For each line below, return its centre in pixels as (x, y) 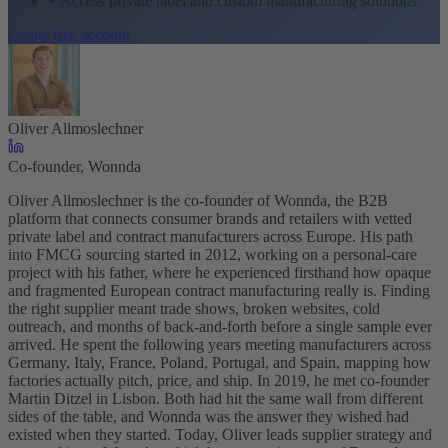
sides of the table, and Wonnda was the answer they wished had (208, 416)
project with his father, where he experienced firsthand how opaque (219, 272)
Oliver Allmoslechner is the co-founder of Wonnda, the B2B (198, 200)
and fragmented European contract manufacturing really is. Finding (219, 290)
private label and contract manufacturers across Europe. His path (210, 236)
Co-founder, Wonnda (74, 166)
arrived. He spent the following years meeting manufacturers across (219, 344)
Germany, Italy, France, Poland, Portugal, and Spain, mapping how (219, 362)
